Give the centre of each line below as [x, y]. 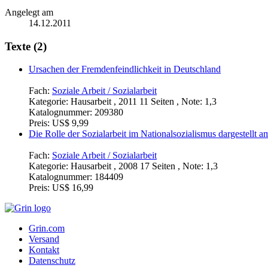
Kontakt [44, 250]
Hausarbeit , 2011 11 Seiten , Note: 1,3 [144, 102]
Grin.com [47, 229]
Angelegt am [29, 12]
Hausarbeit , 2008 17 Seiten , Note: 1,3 [144, 166]
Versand [44, 239]
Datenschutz [52, 261]
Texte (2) [26, 46]
